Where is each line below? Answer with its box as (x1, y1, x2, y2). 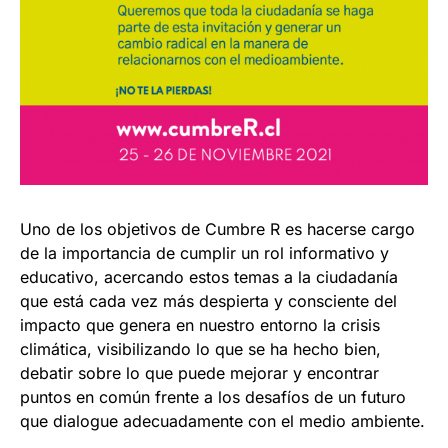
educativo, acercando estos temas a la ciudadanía (20, 267, 398, 288)
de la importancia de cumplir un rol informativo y (20, 243, 389, 264)
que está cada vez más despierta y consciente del (20, 291, 397, 312)
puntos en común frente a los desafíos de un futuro (20, 387, 406, 408)
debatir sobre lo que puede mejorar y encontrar (20, 363, 379, 384)
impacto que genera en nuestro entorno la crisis (20, 315, 380, 336)
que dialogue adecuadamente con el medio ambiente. (20, 411, 425, 432)
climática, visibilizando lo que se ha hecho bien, (20, 339, 381, 360)
